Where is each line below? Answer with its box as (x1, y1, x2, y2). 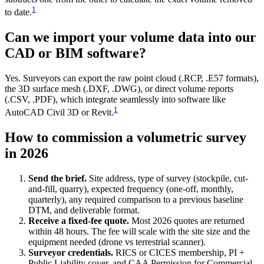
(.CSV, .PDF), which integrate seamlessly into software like (5, 94, 226, 104)
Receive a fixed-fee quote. (28, 215, 129, 226)
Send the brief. (28, 173, 87, 183)
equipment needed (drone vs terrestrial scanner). (28, 236, 206, 247)
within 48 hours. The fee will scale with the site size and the (28, 226, 250, 236)
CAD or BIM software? (5, 45, 146, 61)
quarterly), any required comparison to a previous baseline (28, 194, 243, 204)
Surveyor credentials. (28, 247, 113, 258)
